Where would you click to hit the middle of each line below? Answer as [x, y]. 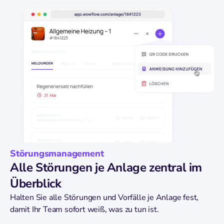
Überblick [36, 184]
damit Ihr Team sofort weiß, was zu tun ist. [84, 210]
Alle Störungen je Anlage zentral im [106, 168]
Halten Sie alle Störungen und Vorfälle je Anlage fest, [104, 198]
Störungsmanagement [57, 154]
